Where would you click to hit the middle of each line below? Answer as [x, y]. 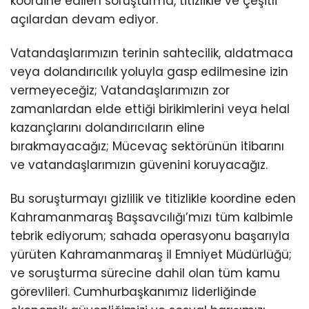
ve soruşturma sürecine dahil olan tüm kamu [145, 273]
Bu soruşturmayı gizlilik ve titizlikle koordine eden [153, 199]
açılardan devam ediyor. [84, 20]
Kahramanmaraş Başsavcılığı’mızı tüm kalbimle [152, 218]
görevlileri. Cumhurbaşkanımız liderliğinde [133, 292]
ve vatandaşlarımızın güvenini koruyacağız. [139, 165]
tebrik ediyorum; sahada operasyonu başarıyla [150, 236]
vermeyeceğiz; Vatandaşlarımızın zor [120, 91]
